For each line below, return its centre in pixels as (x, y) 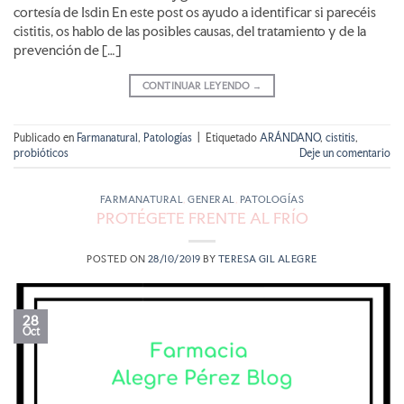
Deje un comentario (345, 153)
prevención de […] (67, 50)
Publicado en (45, 138)
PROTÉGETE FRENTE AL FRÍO (202, 218)
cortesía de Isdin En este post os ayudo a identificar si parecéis (195, 12)
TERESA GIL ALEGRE (267, 259)
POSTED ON (117, 259)
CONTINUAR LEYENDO (197, 85)
